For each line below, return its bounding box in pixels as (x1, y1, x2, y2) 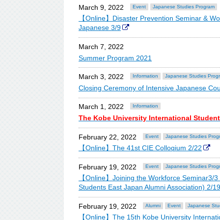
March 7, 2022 (79, 42, 124, 51)
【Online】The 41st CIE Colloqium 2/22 (79, 144, 202, 152)
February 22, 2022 (79, 133, 137, 141)
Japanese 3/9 (79, 24, 121, 32)
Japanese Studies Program (153, 3, 215, 9)
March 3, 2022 (79, 73, 124, 81)
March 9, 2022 (79, 3, 124, 11)
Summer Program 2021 (79, 54, 152, 62)
